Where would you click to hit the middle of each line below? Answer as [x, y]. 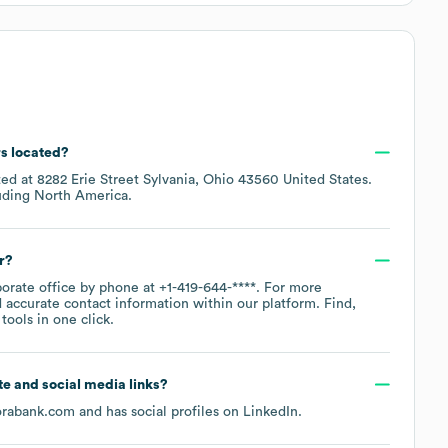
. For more [289, 287]
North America [81, 195]
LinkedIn [270, 411]
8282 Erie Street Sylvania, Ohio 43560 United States [202, 179]
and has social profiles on [159, 411]
